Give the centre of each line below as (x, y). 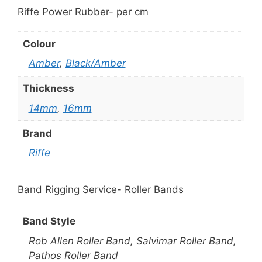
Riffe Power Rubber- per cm (83, 12)
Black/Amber (95, 63)
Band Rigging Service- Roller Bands (101, 189)
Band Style (49, 221)
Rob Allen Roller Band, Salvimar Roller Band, (132, 241)
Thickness (48, 89)
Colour (39, 44)
